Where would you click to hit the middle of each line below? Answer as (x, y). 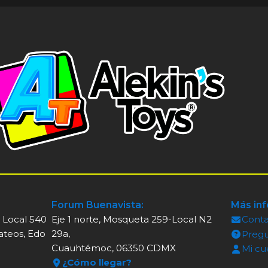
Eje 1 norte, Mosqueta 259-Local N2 (131, 220)
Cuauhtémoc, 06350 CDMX (113, 248)
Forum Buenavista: (97, 205)
